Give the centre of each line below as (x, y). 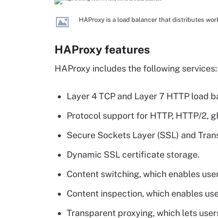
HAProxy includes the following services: (136, 68)
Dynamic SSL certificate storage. (133, 154)
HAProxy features (102, 49)
